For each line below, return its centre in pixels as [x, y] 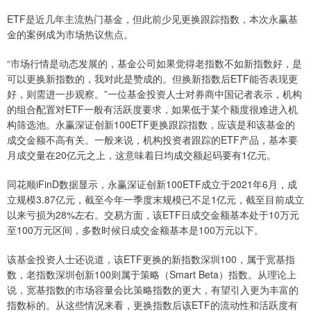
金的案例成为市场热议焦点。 [70, 34]
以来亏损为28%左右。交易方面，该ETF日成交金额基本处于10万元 [153, 215]
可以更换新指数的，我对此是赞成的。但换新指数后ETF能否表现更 [152, 78]
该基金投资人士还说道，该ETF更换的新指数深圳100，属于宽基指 [151, 259]
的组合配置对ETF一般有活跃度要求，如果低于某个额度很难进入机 [152, 109]
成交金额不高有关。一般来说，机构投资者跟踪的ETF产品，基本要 [152, 140]
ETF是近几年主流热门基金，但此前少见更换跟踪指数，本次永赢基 [152, 19]
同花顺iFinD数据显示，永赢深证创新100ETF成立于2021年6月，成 [152, 184]
